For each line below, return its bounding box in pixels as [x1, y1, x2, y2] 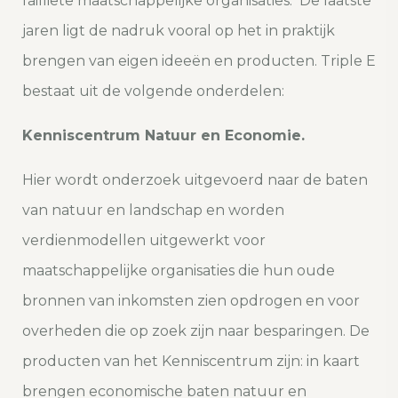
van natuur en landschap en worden [22, 202, 284, 219]
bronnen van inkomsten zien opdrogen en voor [22, 292, 360, 310]
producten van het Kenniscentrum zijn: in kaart [22, 353, 360, 370]
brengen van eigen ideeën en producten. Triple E [22, 52, 376, 70]
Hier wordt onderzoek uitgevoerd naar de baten [22, 171, 368, 189]
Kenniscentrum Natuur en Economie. [22, 127, 305, 145]
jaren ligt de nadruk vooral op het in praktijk [22, 22, 335, 40]
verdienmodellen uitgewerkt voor [22, 232, 266, 250]
